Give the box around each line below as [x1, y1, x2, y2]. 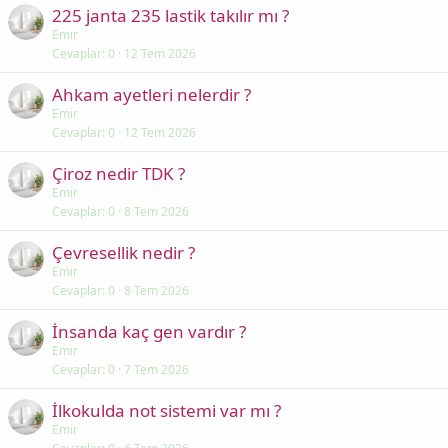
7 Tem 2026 [124, 361, 189, 378]
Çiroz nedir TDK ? [52, 162, 185, 185]
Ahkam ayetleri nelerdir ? [52, 83, 251, 106]
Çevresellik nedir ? [52, 241, 195, 264]
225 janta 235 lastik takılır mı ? [52, 4, 289, 27]
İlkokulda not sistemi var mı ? [52, 399, 281, 422]
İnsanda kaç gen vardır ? [52, 320, 246, 343]
